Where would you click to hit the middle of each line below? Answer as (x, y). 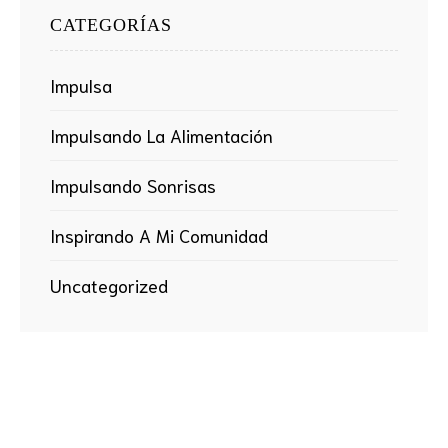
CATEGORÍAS (111, 24)
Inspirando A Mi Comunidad (159, 235)
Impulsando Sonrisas (133, 185)
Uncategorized (109, 285)
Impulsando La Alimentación (161, 135)
